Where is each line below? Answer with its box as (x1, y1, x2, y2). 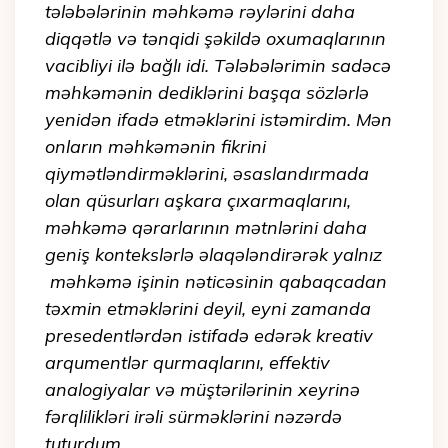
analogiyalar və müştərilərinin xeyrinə (45, 378, 360, 402)
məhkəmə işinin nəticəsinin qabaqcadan (45, 270, 387, 294)
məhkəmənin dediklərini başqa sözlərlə (45, 81, 369, 105)
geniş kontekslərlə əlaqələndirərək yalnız (45, 243, 382, 267)
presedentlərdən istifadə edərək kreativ (45, 324, 373, 348)
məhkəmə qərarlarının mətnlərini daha (45, 216, 367, 240)
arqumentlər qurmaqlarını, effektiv (45, 351, 330, 375)
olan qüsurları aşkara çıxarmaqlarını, (45, 189, 351, 213)
